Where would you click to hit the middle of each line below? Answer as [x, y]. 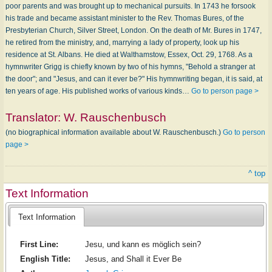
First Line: [39, 245]
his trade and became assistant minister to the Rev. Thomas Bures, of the [125, 18]
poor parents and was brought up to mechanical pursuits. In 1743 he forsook [131, 6]
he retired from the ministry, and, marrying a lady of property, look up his [122, 42]
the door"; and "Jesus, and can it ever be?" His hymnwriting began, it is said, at [134, 79]
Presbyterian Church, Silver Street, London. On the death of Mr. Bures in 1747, [134, 30]
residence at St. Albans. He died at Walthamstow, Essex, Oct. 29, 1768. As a [129, 55]
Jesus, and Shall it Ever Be [133, 259]
